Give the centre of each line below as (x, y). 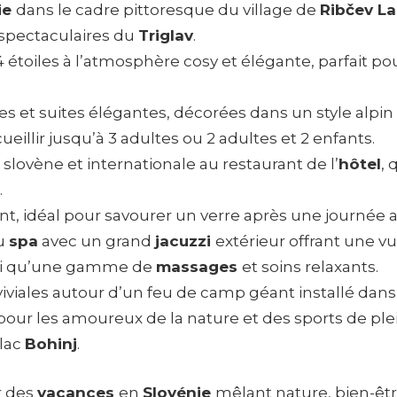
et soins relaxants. (310, 267)
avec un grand (97, 241)
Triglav (166, 36)
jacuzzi (185, 241)
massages (199, 267)
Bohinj (51, 344)
